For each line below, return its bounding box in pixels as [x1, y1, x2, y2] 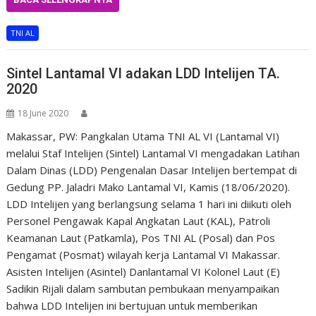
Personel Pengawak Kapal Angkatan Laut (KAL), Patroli [6, 214, 271, 228]
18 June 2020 [18, 107, 69, 119]
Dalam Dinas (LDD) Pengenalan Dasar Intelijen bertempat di [6, 163, 298, 177]
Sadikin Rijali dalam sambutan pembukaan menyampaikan [6, 281, 280, 296]
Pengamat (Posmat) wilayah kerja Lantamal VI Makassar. [6, 248, 281, 262]
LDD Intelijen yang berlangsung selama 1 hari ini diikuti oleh [6, 197, 292, 211]
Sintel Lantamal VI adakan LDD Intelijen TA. [6, 65, 281, 82]
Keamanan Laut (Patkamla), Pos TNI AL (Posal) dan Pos [6, 231, 276, 245]
